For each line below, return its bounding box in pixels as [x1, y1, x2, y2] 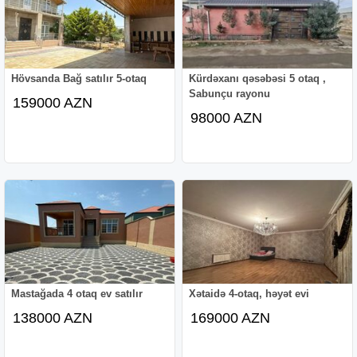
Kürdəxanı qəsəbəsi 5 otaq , [189, 72, 327, 84]
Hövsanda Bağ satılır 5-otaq [11, 72, 147, 84]
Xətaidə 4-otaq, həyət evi [189, 287, 310, 300]
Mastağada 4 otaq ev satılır [11, 287, 143, 300]
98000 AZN [190, 109, 263, 126]
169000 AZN [190, 309, 271, 326]
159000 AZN [13, 94, 93, 111]
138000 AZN [13, 309, 93, 326]
